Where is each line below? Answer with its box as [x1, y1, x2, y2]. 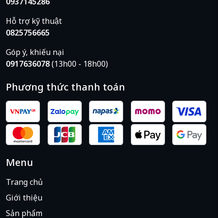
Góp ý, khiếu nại [6, 46, 64, 57]
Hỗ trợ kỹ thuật [6, 15, 62, 26]
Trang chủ [6, 177, 43, 188]
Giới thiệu [6, 192, 42, 203]
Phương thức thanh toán [6, 80, 125, 93]
